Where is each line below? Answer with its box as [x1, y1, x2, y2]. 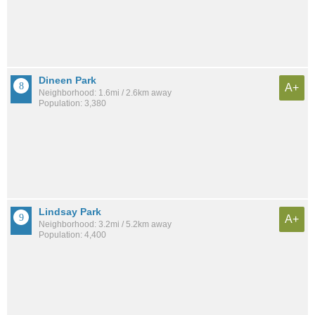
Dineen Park [39, 74, 96, 86]
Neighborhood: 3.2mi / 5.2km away [39, 219, 172, 229]
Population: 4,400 [39, 229, 106, 240]
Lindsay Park [39, 205, 101, 217]
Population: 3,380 [39, 98, 106, 108]
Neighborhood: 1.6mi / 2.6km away [39, 87, 172, 98]
